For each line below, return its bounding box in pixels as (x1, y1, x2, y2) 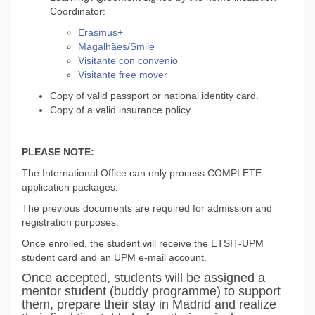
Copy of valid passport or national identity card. (50, 90, 259, 101)
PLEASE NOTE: (22, 146, 94, 157)
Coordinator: (50, 6, 105, 17)
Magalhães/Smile (78, 41, 155, 52)
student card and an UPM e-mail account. (22, 252, 207, 263)
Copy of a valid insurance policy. (50, 104, 193, 115)
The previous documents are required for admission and (22, 202, 272, 214)
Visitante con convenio (78, 55, 178, 66)
